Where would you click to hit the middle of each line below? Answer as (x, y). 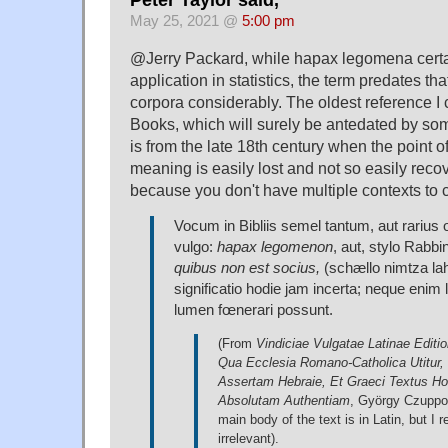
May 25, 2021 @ (186, 20)
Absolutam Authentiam (284, 400)
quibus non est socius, (247, 267)
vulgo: (195, 246)
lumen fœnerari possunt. (253, 309)
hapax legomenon (275, 246)
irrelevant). (248, 438)
